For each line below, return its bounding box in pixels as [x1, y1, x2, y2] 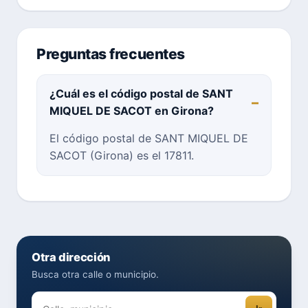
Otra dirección [32, 250, 110, 264]
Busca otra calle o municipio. [32, 268, 159, 280]
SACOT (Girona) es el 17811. [49, 148, 194, 162]
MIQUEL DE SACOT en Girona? [49, 103, 214, 118]
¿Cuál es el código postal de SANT [49, 86, 233, 100]
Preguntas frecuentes [36, 45, 185, 63]
